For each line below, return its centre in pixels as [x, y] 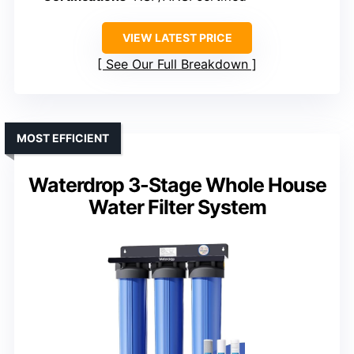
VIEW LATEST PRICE [177, 38]
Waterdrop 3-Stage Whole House [177, 185]
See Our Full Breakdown [177, 64]
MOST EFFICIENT [63, 138]
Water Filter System [177, 207]
